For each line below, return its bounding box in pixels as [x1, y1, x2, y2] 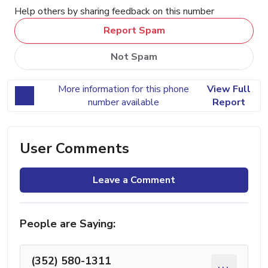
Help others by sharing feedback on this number [14, 4, 214, 18]
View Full [206, 82, 251, 96]
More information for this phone [57, 82, 189, 96]
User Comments [20, 138, 129, 158]
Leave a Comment [93, 173, 175, 187]
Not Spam [111, 50, 157, 63]
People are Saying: [20, 216, 115, 231]
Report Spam [103, 24, 165, 38]
